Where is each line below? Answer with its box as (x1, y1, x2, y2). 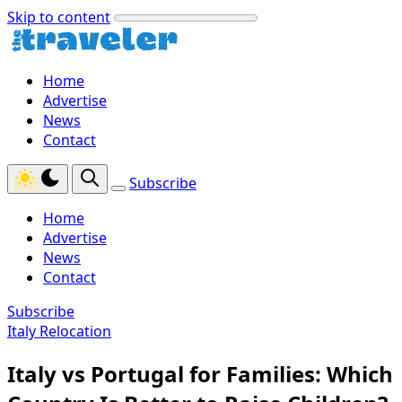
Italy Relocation (7, 321, 111, 341)
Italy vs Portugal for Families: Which (7, 358, 393, 389)
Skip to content (7, 7, 110, 27)
